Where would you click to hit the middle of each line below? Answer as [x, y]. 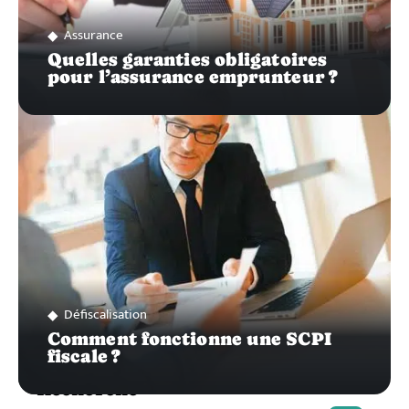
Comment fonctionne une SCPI [189, 339]
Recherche [87, 389]
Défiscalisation [105, 315]
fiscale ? [84, 357]
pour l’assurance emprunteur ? [193, 77]
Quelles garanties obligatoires [188, 60]
